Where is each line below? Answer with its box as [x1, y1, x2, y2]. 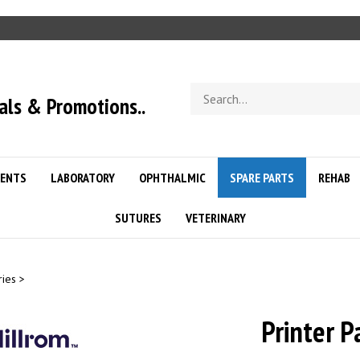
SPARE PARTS [230, 170, 294, 186]
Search [190, 82, 225, 97]
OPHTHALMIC [139, 170, 206, 186]
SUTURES [114, 210, 162, 226]
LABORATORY [51, 170, 115, 186]
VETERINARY [185, 210, 246, 226]
